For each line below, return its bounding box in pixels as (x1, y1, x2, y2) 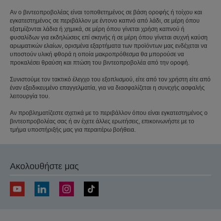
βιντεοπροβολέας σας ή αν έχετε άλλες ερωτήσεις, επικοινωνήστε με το (10, 117, 194, 125)
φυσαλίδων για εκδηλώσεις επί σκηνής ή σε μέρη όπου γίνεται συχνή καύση (10, 34, 208, 41)
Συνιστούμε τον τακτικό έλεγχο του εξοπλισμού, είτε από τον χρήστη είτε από (10, 75, 211, 83)
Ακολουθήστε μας (10, 161, 79, 171)
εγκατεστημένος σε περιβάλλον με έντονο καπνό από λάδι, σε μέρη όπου (10, 17, 200, 24)
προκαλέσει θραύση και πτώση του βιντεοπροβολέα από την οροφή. (10, 59, 189, 66)
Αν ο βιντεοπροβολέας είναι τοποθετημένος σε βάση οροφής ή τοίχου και (10, 8, 202, 16)
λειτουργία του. (10, 92, 50, 100)
